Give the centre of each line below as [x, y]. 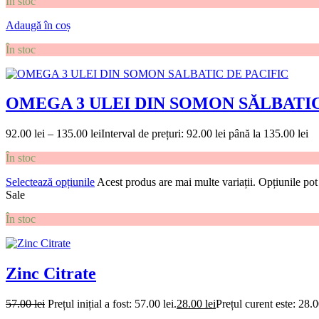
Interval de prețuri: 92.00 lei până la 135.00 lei [205, 134]
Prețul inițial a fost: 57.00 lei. [112, 304]
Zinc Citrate [51, 274]
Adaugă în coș [38, 25]
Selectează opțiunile [50, 182]
